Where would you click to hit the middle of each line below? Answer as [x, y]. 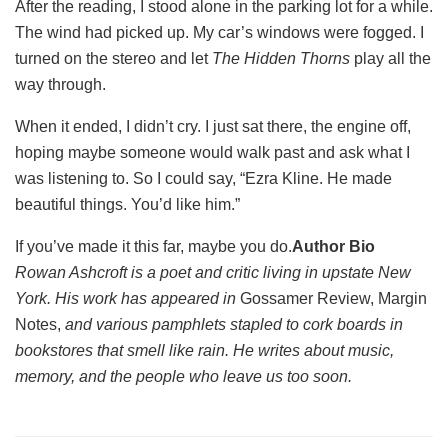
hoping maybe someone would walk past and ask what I [212, 153]
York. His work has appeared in [125, 299]
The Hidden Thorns [281, 59]
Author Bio [333, 247]
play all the [390, 59]
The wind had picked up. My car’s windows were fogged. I [219, 33]
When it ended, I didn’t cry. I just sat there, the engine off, [213, 127]
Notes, [40, 325]
